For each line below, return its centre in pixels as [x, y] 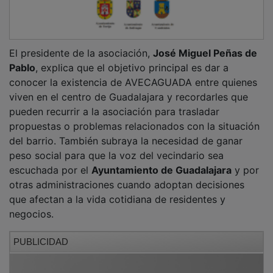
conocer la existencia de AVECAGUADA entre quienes [133, 82]
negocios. [31, 214]
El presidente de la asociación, [81, 53]
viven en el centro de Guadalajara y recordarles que [129, 97]
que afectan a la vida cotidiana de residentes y [117, 199]
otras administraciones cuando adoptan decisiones [127, 184]
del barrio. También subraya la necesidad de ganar [126, 140]
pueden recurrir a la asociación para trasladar [114, 111]
